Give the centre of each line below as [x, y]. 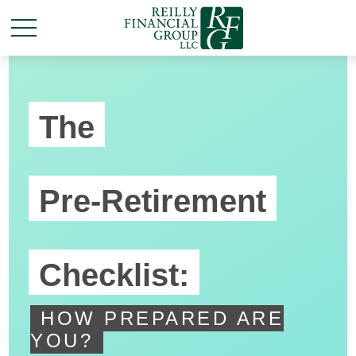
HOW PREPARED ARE [163, 318]
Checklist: [114, 275]
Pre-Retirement [153, 201]
